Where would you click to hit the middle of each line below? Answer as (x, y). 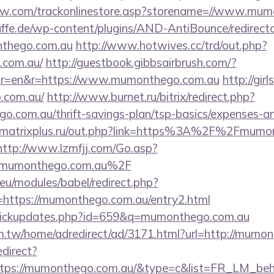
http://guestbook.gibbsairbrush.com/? (141, 62)
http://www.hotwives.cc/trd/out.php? (171, 45)
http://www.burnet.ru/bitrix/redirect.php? (151, 97)
